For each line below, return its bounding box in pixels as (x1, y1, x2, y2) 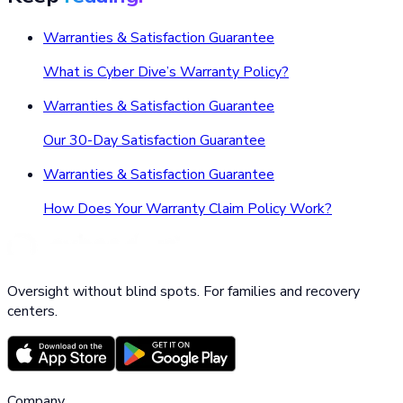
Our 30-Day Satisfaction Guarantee (43, 130, 265, 150)
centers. (7, 300, 58, 321)
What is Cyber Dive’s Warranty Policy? (43, 61, 289, 82)
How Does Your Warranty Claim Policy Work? (43, 198, 332, 219)
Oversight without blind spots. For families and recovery (7, 281, 360, 301)
